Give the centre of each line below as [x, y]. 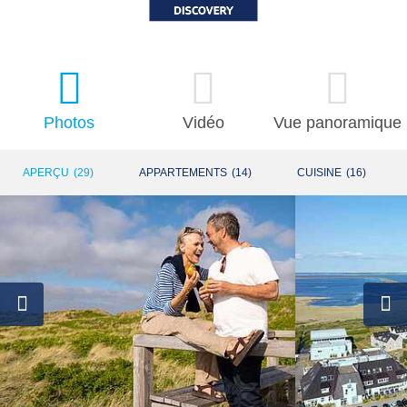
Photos [69, 123]
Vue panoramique [338, 123]
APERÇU [46, 173]
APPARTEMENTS [183, 173]
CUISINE [319, 173]
